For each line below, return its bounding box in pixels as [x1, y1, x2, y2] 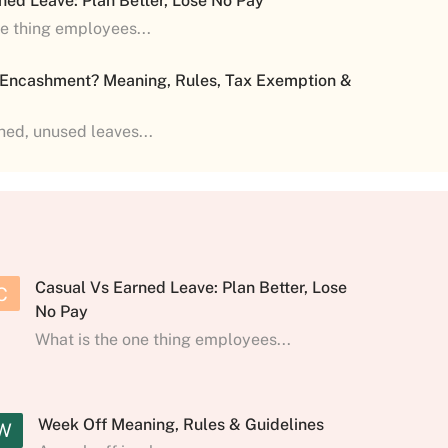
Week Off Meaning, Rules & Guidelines [37, 414, 324, 434]
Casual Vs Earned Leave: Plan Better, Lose [34, 277, 347, 297]
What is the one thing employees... [34, 329, 291, 349]
